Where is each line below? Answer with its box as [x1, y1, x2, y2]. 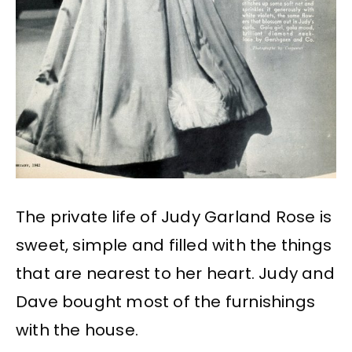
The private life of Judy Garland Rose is [16, 206, 332, 229]
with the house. [16, 319, 138, 342]
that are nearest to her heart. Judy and [16, 262, 335, 285]
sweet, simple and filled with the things [16, 234, 332, 257]
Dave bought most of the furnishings [16, 291, 316, 313]
